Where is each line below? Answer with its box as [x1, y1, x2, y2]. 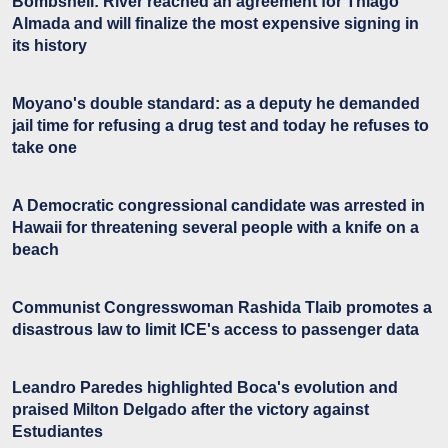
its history [12, 37, 87, 55]
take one [12, 139, 77, 157]
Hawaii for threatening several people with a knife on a [12, 219, 419, 237]
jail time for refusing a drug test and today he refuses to [12, 117, 429, 135]
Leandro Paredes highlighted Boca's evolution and [12, 379, 398, 397]
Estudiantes [12, 423, 103, 441]
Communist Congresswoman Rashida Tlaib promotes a [12, 299, 432, 317]
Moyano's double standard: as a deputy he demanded [12, 95, 420, 113]
